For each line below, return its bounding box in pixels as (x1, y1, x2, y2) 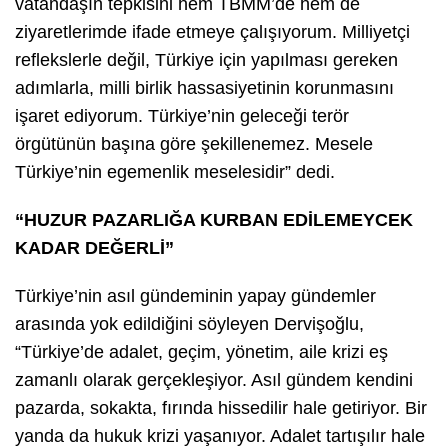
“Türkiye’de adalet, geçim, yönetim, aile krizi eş (15, 341, 388, 362)
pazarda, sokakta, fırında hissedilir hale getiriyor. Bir (15, 397, 427, 418)
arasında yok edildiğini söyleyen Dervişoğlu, (15, 313, 364, 334)
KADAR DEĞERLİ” (15, 237, 174, 258)
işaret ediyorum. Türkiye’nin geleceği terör (15, 105, 349, 126)
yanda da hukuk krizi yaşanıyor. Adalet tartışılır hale (15, 425, 425, 446)
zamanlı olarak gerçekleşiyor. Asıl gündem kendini (15, 369, 413, 390)
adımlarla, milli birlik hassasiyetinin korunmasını (15, 77, 394, 98)
